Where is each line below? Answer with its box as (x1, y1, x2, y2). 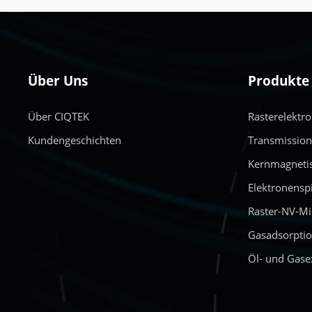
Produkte (248, 72, 310, 90)
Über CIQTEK (28, 109, 90, 123)
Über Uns (28, 72, 88, 90)
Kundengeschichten (28, 133, 122, 147)
